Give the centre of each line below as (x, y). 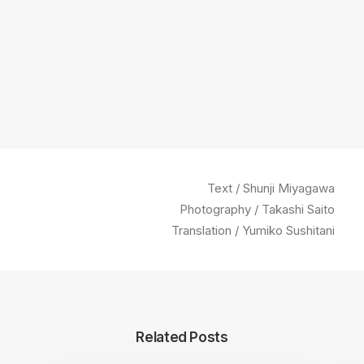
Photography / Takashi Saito (257, 209)
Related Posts (182, 337)
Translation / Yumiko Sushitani (253, 230)
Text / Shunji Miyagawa (271, 188)
